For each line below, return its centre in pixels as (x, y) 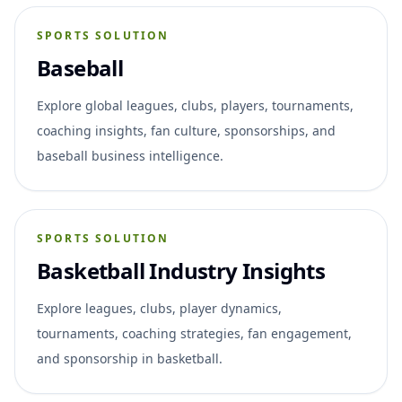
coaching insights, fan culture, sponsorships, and (186, 130)
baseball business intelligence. (130, 155)
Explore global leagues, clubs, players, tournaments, (195, 105)
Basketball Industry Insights (181, 270)
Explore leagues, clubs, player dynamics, (159, 308)
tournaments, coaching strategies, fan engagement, (194, 333)
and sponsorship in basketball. (130, 358)
